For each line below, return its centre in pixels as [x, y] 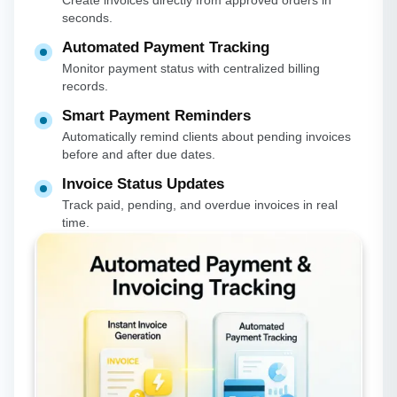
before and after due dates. [139, 155]
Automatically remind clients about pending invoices [206, 137]
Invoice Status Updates [143, 184]
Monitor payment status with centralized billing [191, 69]
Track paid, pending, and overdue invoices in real [200, 205]
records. [85, 86]
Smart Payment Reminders [156, 116]
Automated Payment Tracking [166, 48]
